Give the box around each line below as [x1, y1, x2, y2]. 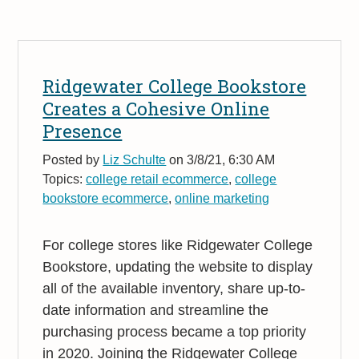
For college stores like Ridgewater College [42, 236, 313, 253]
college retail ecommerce [86, 171, 229, 186]
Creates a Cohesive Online [42, 95, 270, 120]
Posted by [42, 151, 103, 167]
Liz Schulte [103, 151, 167, 167]
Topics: [42, 171, 87, 186]
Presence [42, 118, 123, 143]
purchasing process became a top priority [42, 323, 307, 340]
